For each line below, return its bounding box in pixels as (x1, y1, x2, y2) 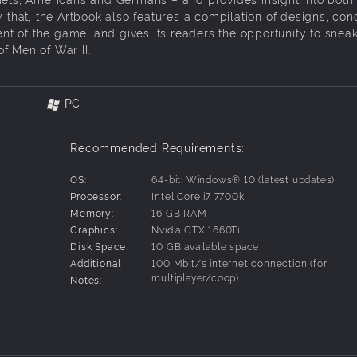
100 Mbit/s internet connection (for (151, 255, 328, 269)
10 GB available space (151, 238, 260, 253)
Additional (70, 255, 122, 269)
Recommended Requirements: (70, 139, 245, 155)
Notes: (70, 272, 103, 286)
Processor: (70, 188, 123, 202)
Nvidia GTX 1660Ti (151, 222, 240, 236)
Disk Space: (70, 238, 129, 253)
